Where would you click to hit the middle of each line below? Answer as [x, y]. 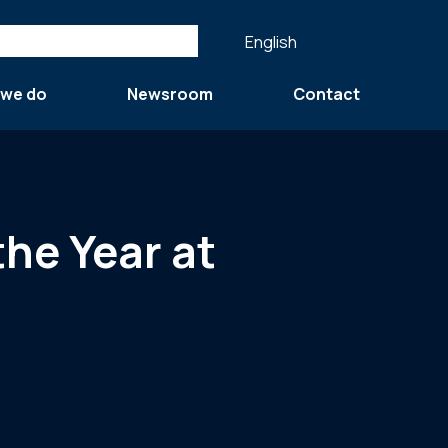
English [270, 41]
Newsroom [170, 93]
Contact [326, 93]
